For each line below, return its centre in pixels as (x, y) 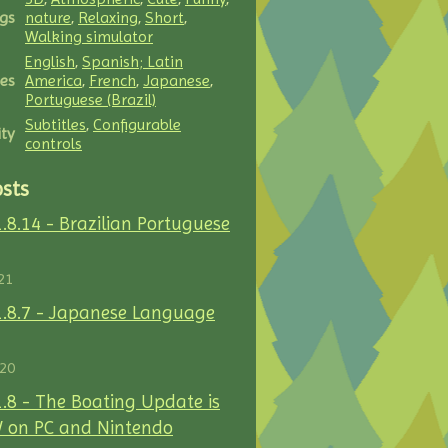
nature (48, 17)
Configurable (137, 124)
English (50, 61)
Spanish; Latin (132, 61)
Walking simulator (89, 36)
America (53, 80)
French (112, 80)
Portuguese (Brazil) (90, 99)
